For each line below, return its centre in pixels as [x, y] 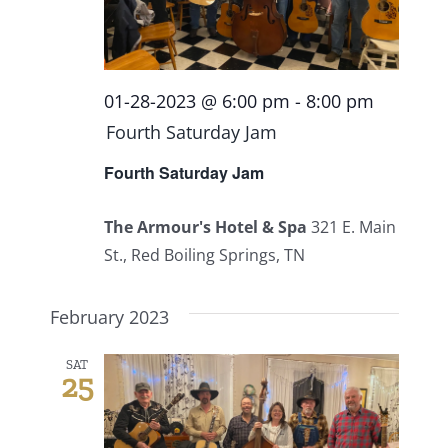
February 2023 [109, 317]
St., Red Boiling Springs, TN [204, 255]
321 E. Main [353, 227]
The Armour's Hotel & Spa [207, 227]
